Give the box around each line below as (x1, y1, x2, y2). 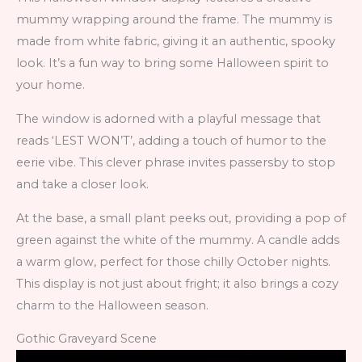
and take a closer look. (16, 177, 149, 192)
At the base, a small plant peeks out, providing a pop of (16, 210, 346, 225)
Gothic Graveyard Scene (16, 331, 157, 347)
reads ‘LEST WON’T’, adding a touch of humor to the (16, 133, 326, 149)
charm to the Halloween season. (16, 297, 208, 313)
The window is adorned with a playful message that (16, 112, 321, 127)
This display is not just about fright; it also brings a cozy (16, 276, 339, 291)
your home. (16, 78, 85, 93)
